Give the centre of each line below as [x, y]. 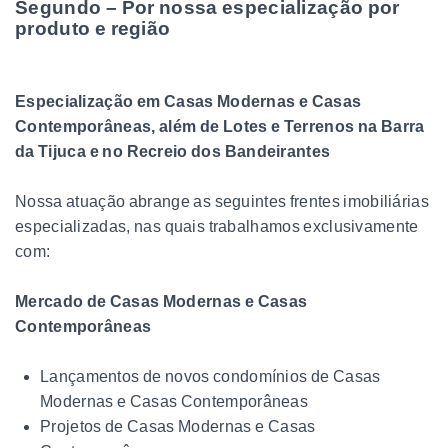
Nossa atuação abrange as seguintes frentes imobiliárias [222, 201]
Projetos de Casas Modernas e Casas [178, 426]
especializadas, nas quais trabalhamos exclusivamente [217, 226]
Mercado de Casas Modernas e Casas [161, 301]
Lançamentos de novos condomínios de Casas [210, 376]
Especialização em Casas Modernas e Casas [188, 101]
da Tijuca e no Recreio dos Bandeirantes [173, 151]
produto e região [93, 28]
